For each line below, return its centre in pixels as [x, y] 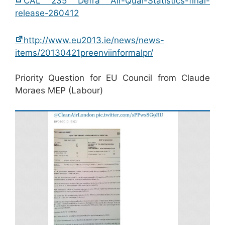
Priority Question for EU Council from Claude [113, 78]
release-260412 [47, 13]
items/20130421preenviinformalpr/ [84, 52]
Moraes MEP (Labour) [59, 91]
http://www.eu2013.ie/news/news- [94, 40]
